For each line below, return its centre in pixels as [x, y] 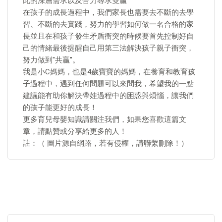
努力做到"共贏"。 [51, 60]
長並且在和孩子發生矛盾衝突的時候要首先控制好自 [108, 36]
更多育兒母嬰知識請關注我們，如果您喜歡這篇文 [105, 119]
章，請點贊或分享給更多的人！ [75, 131]
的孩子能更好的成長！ [60, 108]
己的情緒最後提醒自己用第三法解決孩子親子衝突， [108, 48]
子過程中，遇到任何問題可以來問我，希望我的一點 [108, 84]
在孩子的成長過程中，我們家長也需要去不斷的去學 [108, 12]
